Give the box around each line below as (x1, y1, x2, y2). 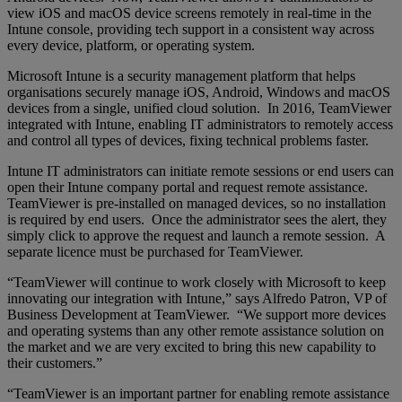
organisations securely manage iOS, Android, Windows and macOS (7, 84, 390, 100)
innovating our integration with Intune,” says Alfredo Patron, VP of (7, 291, 387, 307)
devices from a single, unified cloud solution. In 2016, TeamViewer (7, 100, 391, 117)
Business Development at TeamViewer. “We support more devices (7, 307, 386, 323)
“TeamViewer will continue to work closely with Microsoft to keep (7, 275, 386, 291)
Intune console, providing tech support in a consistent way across (7, 22, 374, 38)
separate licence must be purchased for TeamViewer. (7, 244, 303, 260)
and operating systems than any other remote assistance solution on (7, 323, 384, 339)
